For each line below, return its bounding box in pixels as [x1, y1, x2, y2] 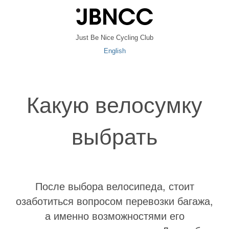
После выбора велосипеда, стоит [35, 181, 194, 192]
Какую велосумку [27, 93, 202, 118]
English [103, 47, 126, 55]
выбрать [72, 125, 157, 149]
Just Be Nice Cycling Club [76, 34, 153, 41]
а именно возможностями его [44, 211, 185, 222]
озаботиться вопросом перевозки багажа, [16, 196, 213, 207]
